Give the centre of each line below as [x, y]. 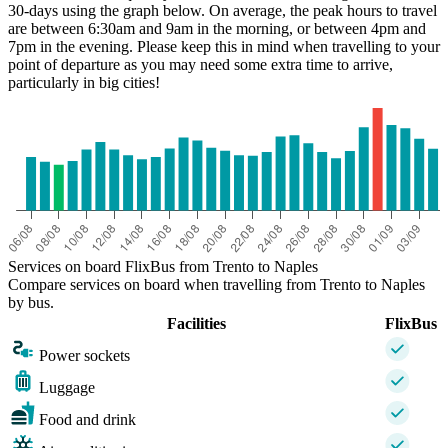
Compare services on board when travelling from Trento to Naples [216, 284]
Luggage [67, 387]
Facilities [196, 323]
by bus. [31, 302]
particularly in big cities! [84, 82]
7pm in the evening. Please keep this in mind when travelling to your [224, 46]
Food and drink [87, 419]
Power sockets [84, 355]
